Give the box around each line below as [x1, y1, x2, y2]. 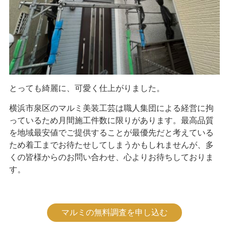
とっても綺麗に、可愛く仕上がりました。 [9, 83, 165, 93]
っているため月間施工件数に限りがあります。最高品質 [9, 116, 214, 125]
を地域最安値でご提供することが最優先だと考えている [9, 128, 214, 137]
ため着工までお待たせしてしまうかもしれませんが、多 [9, 140, 214, 149]
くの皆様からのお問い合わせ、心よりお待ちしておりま [9, 152, 214, 162]
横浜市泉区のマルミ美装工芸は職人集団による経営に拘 [9, 103, 214, 112]
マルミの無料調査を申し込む [61, 208, 168, 217]
